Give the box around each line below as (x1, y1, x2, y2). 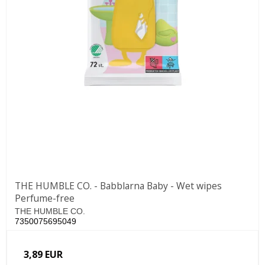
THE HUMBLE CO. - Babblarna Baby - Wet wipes (15, 179, 222, 192)
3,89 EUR (24, 248, 63, 261)
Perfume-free (15, 191, 75, 205)
